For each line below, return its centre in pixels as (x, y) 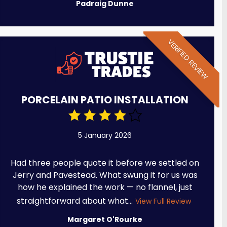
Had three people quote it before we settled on (105, 163)
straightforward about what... (74, 201)
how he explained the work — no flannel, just (105, 187)
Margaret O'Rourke (105, 220)
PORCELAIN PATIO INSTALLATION (105, 100)
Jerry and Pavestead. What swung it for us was (105, 175)
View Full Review (163, 201)
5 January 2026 (105, 136)
